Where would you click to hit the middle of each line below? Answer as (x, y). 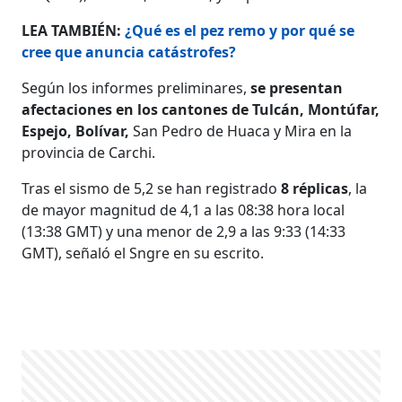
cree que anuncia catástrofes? (129, 52)
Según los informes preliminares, (136, 87)
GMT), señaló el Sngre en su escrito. (143, 253)
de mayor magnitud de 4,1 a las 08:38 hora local (184, 210)
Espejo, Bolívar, (76, 131)
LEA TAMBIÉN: (74, 30)
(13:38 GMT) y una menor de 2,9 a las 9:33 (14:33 (184, 231)
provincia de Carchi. (89, 152)
